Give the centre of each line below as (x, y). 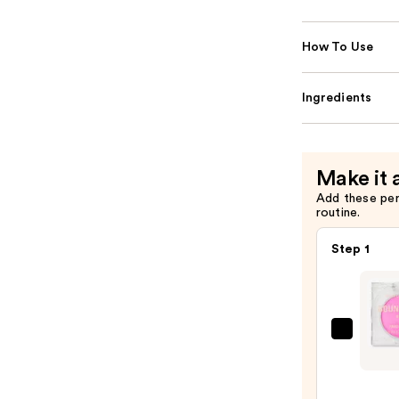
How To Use (338, 48)
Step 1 (350, 250)
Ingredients (337, 98)
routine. (338, 213)
